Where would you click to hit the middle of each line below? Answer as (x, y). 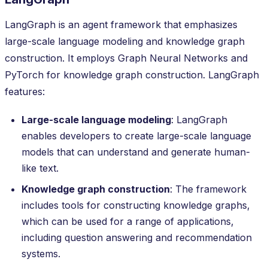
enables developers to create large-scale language (136, 135)
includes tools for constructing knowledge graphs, (136, 205)
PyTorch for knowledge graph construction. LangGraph (132, 74)
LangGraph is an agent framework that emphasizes (121, 24)
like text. (40, 168)
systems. (41, 253)
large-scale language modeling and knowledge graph (125, 41)
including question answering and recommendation (137, 237)
